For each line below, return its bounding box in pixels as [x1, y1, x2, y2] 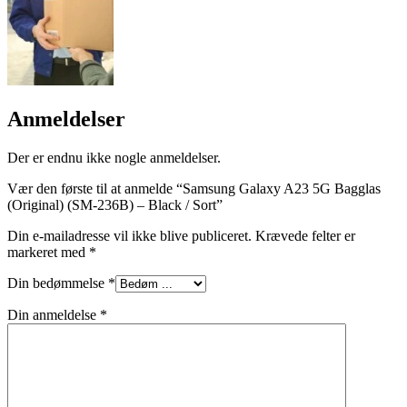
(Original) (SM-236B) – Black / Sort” [7, 197, 223, 213]
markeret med [7, 244, 89, 261]
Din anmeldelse [7, 307, 100, 323]
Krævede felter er [255, 228, 355, 244]
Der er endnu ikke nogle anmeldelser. [7, 150, 221, 166]
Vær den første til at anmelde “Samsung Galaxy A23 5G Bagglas [7, 181, 381, 197]
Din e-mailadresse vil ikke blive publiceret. [7, 228, 252, 244]
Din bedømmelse [7, 275, 108, 292]
